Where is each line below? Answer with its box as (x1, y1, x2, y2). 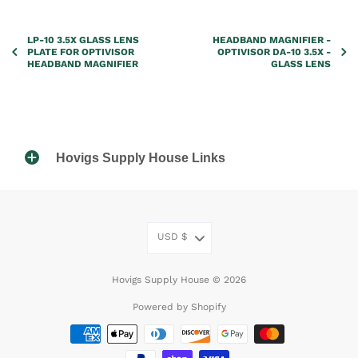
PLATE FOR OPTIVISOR (27, 46, 134, 58)
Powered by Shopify (132, 300, 226, 312)
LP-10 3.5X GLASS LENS (27, 34, 139, 46)
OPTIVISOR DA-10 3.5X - (217, 46, 331, 58)
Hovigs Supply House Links (56, 150, 225, 165)
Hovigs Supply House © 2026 (112, 273, 246, 285)
